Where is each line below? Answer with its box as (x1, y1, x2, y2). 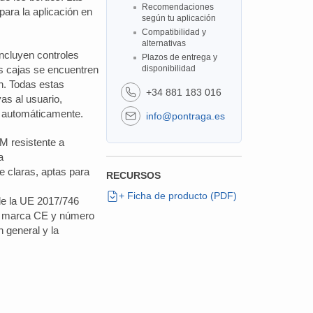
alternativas (141, 38, 186, 48)
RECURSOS (105, 170, 161, 181)
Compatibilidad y (141, 27, 206, 37)
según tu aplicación (141, 13, 216, 23)
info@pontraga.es (145, 110, 225, 122)
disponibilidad (141, 64, 196, 73)
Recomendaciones (141, 2, 214, 12)
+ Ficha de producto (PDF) (118, 190, 237, 201)
